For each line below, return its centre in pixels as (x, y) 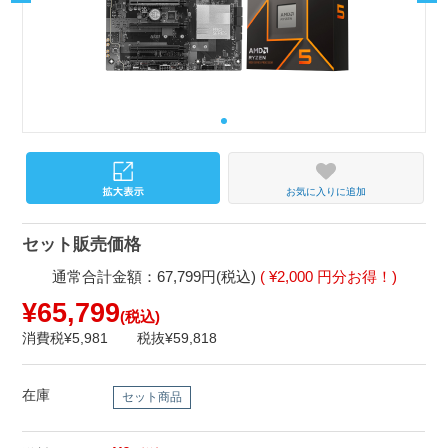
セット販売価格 (82, 245)
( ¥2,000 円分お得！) (328, 277)
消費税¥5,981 (65, 338)
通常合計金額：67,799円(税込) (155, 277)
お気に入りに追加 (325, 191)
